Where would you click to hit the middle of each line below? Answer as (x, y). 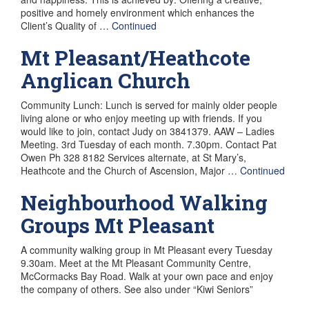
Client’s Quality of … (66, 25)
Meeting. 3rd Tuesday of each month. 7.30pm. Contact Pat (149, 144)
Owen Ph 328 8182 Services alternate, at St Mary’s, (133, 157)
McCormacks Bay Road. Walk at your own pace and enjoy (147, 276)
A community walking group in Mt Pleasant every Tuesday (147, 249)
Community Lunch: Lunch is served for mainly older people (149, 104)
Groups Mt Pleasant (118, 225)
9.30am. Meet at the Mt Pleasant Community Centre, (136, 262)
